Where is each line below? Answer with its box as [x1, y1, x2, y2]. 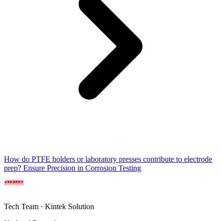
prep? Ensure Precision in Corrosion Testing [4, 163, 141, 172]
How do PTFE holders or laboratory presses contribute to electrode [4, 154, 212, 163]
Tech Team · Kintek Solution [4, 202, 94, 211]
